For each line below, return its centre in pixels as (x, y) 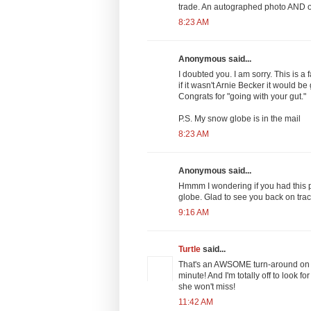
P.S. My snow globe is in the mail (239, 118)
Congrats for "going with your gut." (242, 96)
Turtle (190, 249)
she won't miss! (207, 286)
